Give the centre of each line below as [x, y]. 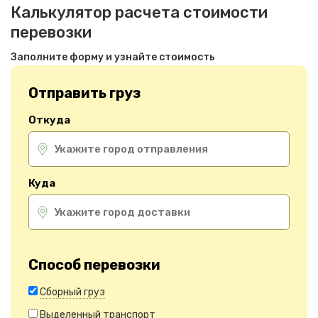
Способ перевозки [94, 265]
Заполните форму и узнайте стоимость [113, 57]
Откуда [49, 120]
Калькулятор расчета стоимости [139, 12]
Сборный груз [72, 292]
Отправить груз [84, 93]
